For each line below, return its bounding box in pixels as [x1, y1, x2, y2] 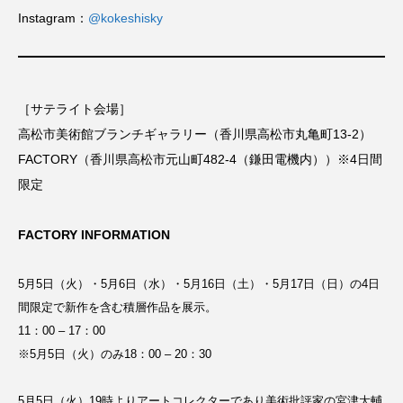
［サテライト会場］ [18, 102, 131, 116]
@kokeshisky [88, 11, 163, 25]
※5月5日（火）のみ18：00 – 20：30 [18, 347, 211, 361]
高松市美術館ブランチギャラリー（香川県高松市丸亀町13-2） [18, 127, 372, 141]
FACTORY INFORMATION [18, 228, 170, 242]
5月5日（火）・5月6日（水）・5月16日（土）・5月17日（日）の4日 [18, 277, 380, 291]
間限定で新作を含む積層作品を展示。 [18, 300, 217, 314]
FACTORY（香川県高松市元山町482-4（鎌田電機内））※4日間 [18, 152, 382, 166]
